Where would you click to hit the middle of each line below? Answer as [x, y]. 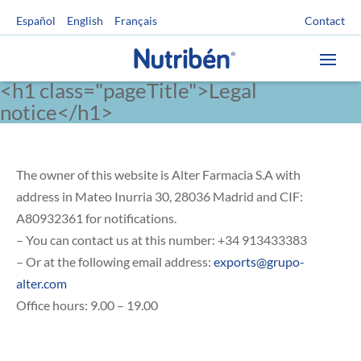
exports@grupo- [259, 261]
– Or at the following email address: [115, 261]
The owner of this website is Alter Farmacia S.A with [158, 174]
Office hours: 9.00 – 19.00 [87, 305]
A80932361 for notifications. [96, 218]
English [85, 21]
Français [136, 21]
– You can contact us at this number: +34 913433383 [162, 240]
